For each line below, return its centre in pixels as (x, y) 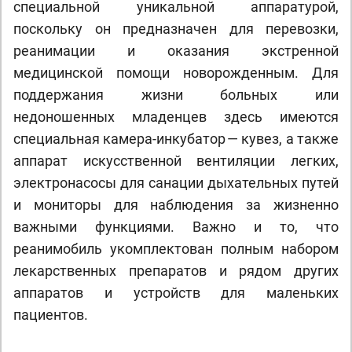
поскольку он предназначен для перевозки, (176, 29)
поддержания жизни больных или (176, 95)
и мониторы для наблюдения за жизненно (176, 205)
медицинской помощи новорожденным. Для (176, 73)
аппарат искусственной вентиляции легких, (176, 161)
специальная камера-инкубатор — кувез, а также (176, 139)
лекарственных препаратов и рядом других (176, 271)
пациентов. (51, 315)
